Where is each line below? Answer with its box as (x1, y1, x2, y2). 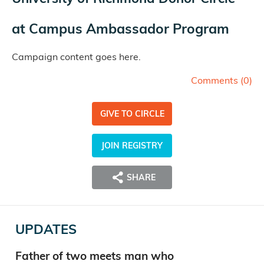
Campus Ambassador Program (29, 20, 229, 38)
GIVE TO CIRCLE (100, 108, 164, 120)
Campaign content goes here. (12, 51, 141, 63)
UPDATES (15, 221, 77, 238)
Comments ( (191, 74, 243, 87)
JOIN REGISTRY (101, 140, 163, 151)
